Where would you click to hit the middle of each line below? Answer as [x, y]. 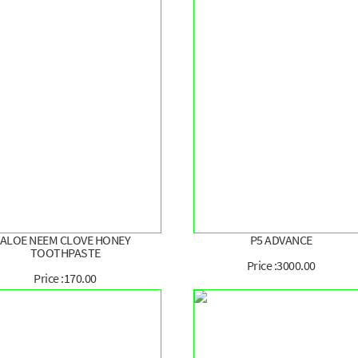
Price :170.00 [65, 278]
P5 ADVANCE [281, 240]
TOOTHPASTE [65, 253]
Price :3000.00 [281, 266]
